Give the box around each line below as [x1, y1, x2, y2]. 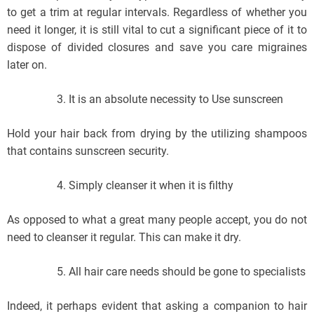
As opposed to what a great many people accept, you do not [7, 213, 307, 227]
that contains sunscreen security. [7, 144, 169, 158]
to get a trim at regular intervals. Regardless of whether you [7, 6, 307, 20]
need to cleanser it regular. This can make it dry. [7, 231, 241, 245]
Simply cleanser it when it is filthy [69, 179, 233, 193]
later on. [7, 58, 47, 72]
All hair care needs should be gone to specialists [69, 265, 306, 279]
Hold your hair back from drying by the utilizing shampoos [7, 127, 307, 141]
